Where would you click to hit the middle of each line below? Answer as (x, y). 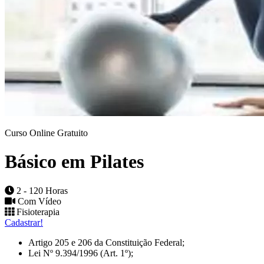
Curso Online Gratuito (46, 133)
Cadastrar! (24, 222)
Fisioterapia (37, 212)
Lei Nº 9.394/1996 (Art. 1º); (81, 253)
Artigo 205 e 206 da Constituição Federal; (106, 242)
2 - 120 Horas (41, 190)
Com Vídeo (38, 201)
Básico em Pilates (74, 162)
